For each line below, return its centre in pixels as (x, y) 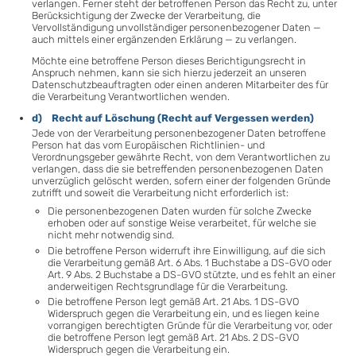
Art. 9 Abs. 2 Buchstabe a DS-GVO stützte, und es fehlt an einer (192, 274)
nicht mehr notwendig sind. (111, 234)
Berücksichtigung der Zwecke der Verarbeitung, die (146, 16)
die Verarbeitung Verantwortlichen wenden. (131, 96)
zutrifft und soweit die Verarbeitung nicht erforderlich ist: (160, 193)
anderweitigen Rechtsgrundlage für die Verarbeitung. (168, 286)
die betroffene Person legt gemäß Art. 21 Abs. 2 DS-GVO (173, 338)
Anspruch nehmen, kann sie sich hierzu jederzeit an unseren (169, 72)
